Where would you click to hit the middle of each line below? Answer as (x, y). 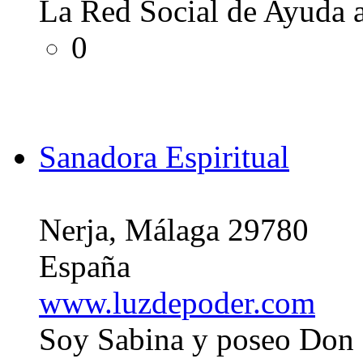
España (85, 266)
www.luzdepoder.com (177, 302)
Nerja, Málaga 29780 (174, 229)
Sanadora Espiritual (164, 156)
